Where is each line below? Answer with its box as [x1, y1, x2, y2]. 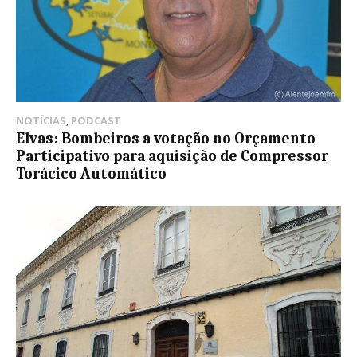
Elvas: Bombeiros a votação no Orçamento [16, 129, 316, 147]
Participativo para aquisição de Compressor [16, 147, 328, 165]
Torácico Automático [16, 164, 167, 182]
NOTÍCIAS [16, 112, 66, 127]
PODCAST [71, 112, 121, 127]
